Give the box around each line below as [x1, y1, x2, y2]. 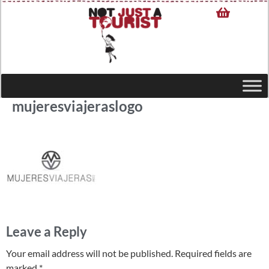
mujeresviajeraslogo [12, 97, 143, 115]
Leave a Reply [6, 223, 87, 240]
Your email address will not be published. [6, 247, 173, 259]
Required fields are [175, 247, 252, 259]
